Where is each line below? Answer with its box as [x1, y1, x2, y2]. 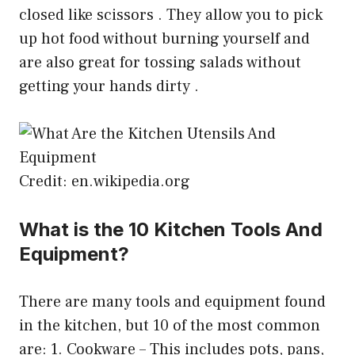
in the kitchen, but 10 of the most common [19, 315, 320, 337]
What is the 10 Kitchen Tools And [19, 218, 323, 242]
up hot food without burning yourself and [19, 29, 310, 50]
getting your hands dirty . [19, 76, 199, 97]
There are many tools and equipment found [19, 292, 326, 313]
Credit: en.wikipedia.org [19, 171, 190, 193]
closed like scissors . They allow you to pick [19, 5, 323, 26]
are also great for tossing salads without [19, 52, 301, 74]
